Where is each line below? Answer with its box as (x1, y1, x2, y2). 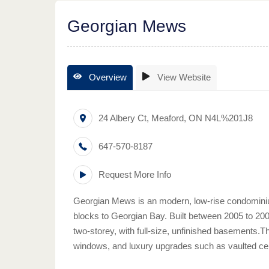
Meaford (151, 113, 184, 123)
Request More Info (98, 169, 171, 180)
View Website (155, 72, 211, 82)
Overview (86, 72, 127, 82)
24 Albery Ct (98, 113, 147, 123)
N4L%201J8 (205, 113, 253, 123)
